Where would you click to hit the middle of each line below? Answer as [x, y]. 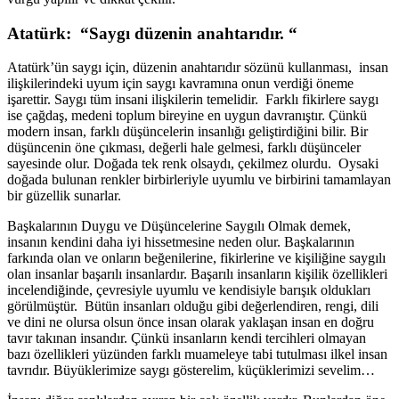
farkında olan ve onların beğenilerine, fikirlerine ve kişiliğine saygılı [196, 258]
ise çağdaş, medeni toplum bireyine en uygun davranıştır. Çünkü [187, 116]
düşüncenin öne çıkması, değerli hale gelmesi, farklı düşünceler [184, 148]
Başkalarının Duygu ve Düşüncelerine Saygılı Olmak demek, [179, 226]
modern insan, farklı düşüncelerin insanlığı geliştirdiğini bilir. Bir [187, 132]
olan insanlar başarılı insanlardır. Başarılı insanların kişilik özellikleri [197, 274]
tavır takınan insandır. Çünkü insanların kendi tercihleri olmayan [187, 338]
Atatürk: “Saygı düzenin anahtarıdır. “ [152, 33]
